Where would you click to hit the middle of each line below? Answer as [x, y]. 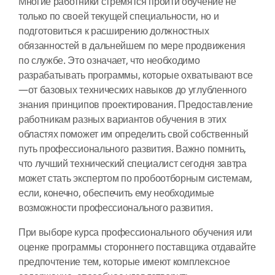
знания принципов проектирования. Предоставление [136, 105]
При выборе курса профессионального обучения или [135, 233]
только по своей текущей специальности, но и [119, 17]
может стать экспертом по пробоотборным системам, [135, 179]
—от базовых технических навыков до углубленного [133, 90]
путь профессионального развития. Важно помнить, [132, 149]
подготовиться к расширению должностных [114, 31]
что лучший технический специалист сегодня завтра [133, 164]
